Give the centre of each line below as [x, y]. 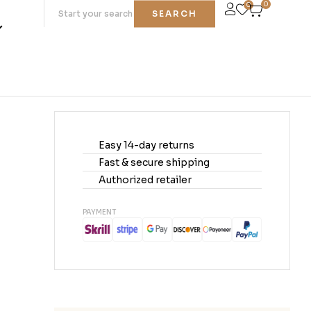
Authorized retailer [145, 180]
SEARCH [174, 13]
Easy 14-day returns [146, 145]
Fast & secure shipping [154, 163]
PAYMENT [99, 212]
